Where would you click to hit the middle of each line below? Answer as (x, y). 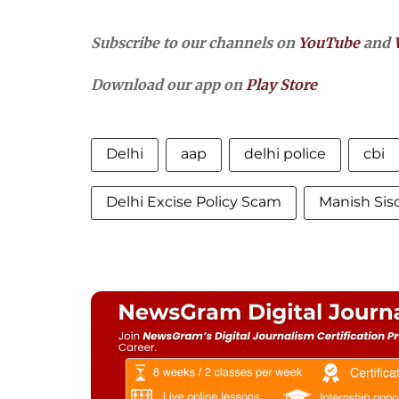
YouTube (329, 43)
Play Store (281, 85)
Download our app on (168, 85)
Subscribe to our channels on (195, 43)
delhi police (285, 154)
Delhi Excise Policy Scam (194, 202)
